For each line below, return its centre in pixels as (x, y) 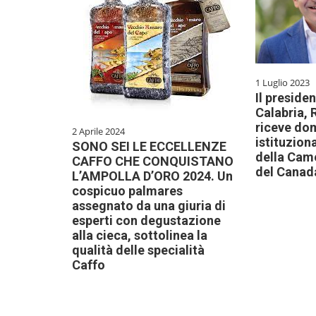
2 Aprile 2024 (98, 131)
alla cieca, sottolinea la (140, 235)
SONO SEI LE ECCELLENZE (149, 146)
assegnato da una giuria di (149, 205)
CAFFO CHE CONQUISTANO (153, 161)
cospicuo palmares (127, 190)
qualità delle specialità (138, 250)
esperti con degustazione (146, 220)
